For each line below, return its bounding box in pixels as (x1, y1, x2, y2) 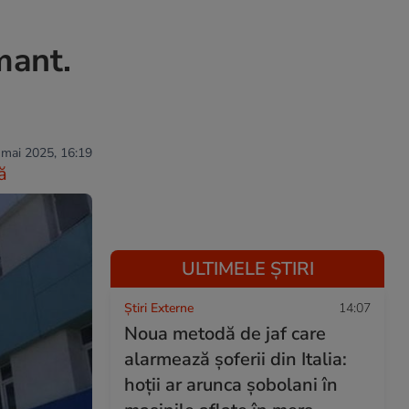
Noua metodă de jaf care (124, 321, 326, 346)
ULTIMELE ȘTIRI (181, 257, 314, 281)
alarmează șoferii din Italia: (124, 347, 347, 372)
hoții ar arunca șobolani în (124, 372, 338, 397)
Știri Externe (124, 299, 194, 317)
